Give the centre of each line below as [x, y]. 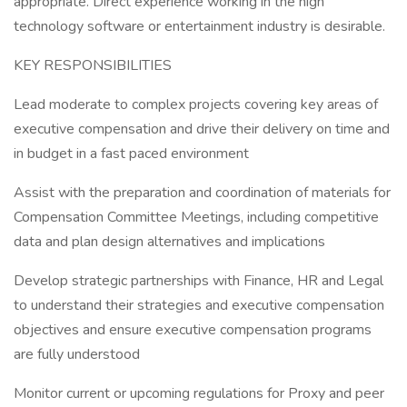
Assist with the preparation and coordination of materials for [202, 193]
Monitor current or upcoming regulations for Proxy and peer [199, 393]
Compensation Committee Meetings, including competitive [196, 217]
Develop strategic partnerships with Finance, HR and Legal [199, 281]
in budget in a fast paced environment [131, 154]
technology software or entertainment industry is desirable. [199, 26]
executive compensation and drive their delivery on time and [202, 129]
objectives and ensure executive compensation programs [193, 330]
